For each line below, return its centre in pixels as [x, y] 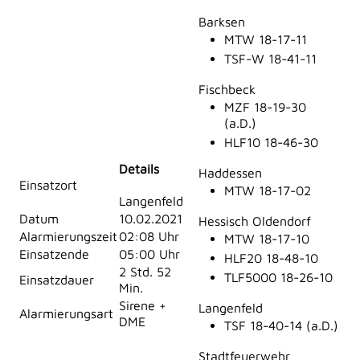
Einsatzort [48, 185]
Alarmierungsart [66, 314]
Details [139, 169]
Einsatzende [54, 254]
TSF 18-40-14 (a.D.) [281, 326]
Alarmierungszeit [68, 237]
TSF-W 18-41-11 [270, 59]
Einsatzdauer [57, 280]
